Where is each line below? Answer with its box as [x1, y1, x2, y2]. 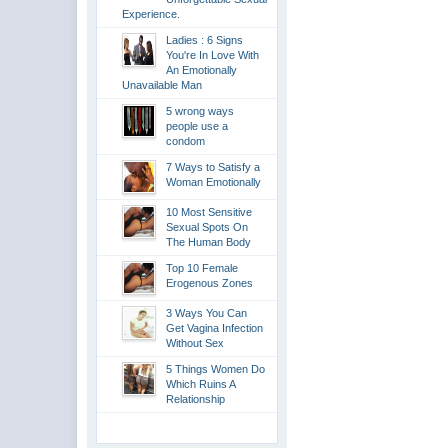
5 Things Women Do [166, 363, 266, 375]
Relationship [166, 393, 226, 405]
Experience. [122, 8, 181, 20]
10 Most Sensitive [166, 206, 253, 218]
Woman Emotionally [166, 176, 262, 188]
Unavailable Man [122, 79, 203, 91]
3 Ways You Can [166, 307, 248, 319]
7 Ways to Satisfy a [166, 161, 261, 173]
